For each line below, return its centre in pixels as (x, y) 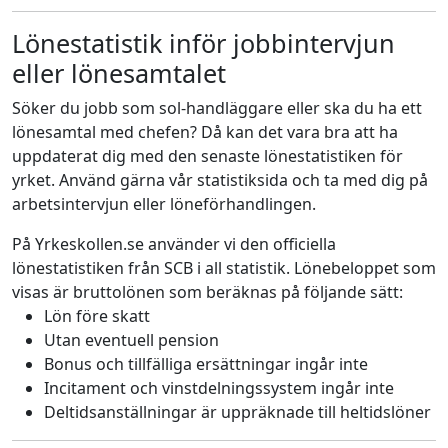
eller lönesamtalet (119, 73)
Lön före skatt (97, 316)
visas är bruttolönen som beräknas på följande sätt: (207, 292)
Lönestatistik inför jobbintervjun (203, 43)
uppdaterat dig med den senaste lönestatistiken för (207, 156)
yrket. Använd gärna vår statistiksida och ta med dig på (220, 180)
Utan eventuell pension (131, 340)
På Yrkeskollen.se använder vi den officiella (174, 244)
